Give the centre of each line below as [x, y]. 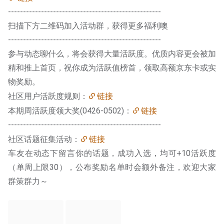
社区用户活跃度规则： [48, 96]
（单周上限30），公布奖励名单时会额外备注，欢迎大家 [112, 167]
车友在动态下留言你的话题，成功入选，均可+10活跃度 [112, 153]
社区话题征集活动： [44, 139]
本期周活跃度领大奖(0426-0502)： [70, 111]
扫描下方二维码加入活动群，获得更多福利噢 [88, 26]
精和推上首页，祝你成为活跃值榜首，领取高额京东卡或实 [112, 68]
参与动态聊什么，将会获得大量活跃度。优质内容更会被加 [112, 54]
